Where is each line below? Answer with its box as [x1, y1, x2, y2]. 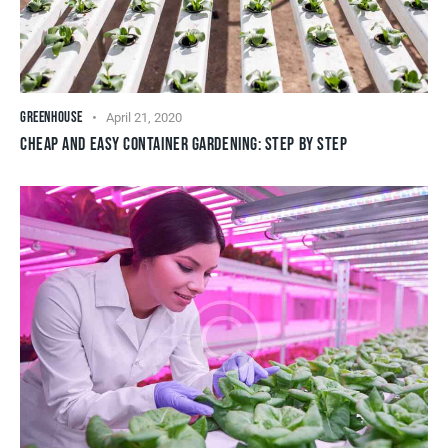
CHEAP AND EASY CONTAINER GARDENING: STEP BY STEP [20, 133, 348, 155]
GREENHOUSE [20, 107, 83, 127]
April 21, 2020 [106, 109, 183, 125]
